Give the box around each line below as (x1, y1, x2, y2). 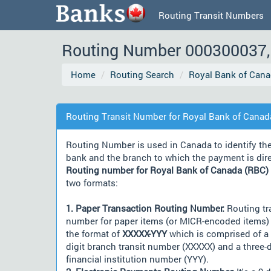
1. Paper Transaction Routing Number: (66, 202, 224, 214)
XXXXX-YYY (122, 227, 167, 240)
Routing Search (110, 68, 174, 80)
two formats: (66, 177, 118, 189)
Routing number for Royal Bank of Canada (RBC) (66, 164, 269, 176)
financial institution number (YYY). (66, 253, 209, 265)
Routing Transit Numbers (158, 9, 264, 21)
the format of (66, 227, 122, 240)
